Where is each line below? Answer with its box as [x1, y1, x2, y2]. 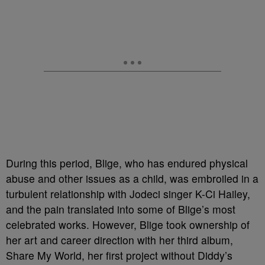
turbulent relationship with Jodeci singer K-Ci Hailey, [6, 186, 250, 202]
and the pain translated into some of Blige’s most [6, 202, 235, 217]
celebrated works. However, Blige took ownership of [6, 217, 250, 232]
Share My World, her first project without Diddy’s [6, 248, 232, 263]
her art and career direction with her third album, [6, 232, 233, 248]
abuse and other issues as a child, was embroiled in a [6, 171, 258, 186]
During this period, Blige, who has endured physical [6, 156, 248, 171]
